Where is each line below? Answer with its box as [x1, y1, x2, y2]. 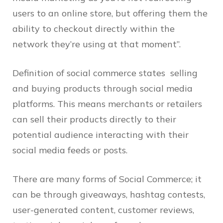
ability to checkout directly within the [12, 22, 175, 34]
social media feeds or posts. [12, 144, 130, 156]
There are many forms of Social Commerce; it [12, 173, 202, 185]
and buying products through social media [12, 82, 193, 94]
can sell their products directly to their [12, 113, 176, 125]
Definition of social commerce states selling [12, 67, 198, 79]
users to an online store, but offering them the [12, 7, 208, 19]
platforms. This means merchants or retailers [12, 98, 202, 110]
